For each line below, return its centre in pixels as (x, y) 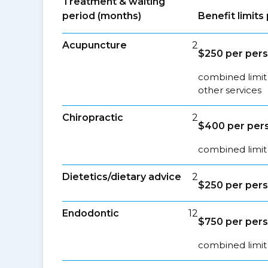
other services (230, 90)
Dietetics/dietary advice (122, 177)
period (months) (102, 16)
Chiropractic (93, 118)
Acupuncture (95, 45)
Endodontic (91, 213)
